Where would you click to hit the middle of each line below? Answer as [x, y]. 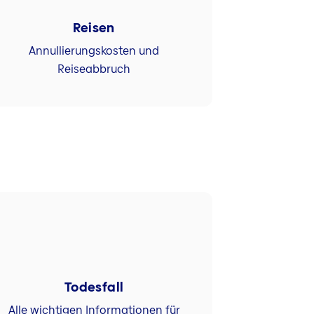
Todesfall [94, 287]
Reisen [94, 28]
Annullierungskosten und [94, 50]
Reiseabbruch [94, 69]
